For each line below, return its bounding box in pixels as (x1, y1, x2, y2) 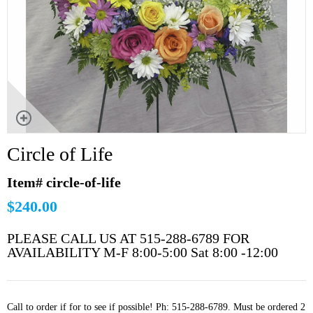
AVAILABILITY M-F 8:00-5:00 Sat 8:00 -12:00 (7, 245, 278, 260)
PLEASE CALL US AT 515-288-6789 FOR (7, 231, 249, 246)
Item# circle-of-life (7, 175, 121, 190)
